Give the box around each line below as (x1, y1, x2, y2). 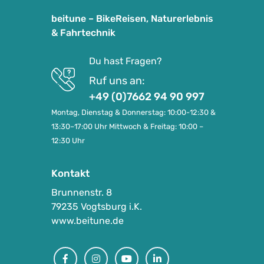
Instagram (95, 245, 143, 257)
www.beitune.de (51, 214, 124, 226)
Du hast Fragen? (89, 55, 162, 67)
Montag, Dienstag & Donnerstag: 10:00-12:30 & (51, 107, 216, 117)
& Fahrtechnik (51, 27, 115, 38)
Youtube (126, 245, 164, 257)
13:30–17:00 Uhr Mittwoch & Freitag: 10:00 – (51, 121, 203, 131)
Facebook (65, 245, 108, 257)
